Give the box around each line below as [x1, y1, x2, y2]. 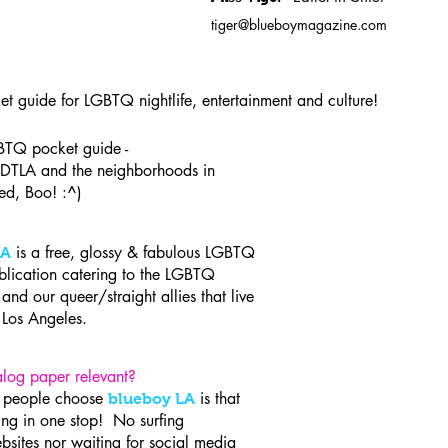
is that [195, 387, 240, 409]
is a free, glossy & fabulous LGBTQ [11, 241, 255, 263]
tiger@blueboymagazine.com [211, 14, 387, 34]
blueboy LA [108, 389, 195, 407]
